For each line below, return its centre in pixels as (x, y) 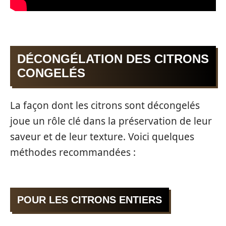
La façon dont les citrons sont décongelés (105, 105)
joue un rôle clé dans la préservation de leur (111, 121)
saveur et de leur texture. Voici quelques (102, 136)
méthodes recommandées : (73, 152)
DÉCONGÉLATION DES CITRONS (113, 59)
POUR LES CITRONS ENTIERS (90, 200)
